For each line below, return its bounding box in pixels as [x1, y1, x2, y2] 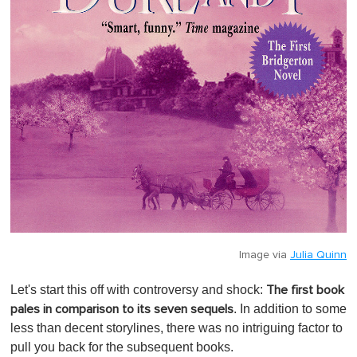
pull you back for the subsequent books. [10, 339, 233, 354]
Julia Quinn [290, 249, 347, 261]
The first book [266, 283, 344, 296]
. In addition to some [233, 301, 347, 316]
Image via [239, 249, 290, 261]
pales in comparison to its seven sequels [10, 302, 233, 316]
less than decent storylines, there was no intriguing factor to [10, 320, 343, 335]
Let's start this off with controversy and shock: [10, 282, 266, 296]
